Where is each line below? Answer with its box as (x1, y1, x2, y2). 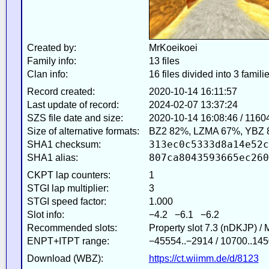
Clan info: (26, 68, 68, 79)
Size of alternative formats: (26, 125, 139, 136)
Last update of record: (26, 99, 119, 110)
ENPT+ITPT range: (26, 235, 109, 246)
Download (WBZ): (26, 253, 103, 264)
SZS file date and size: (26, 112, 123, 123)
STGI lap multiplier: (26, 183, 109, 193)
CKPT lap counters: (26, 169, 110, 180)
